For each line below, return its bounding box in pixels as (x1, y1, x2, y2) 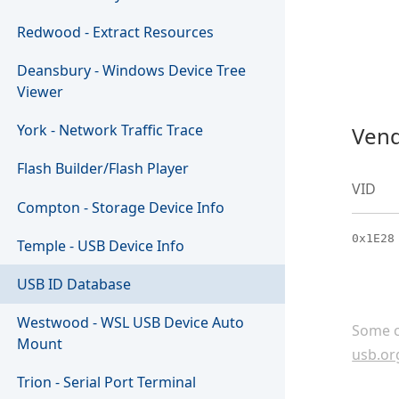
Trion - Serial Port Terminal (17, 372, 197, 393)
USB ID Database (17, 274, 132, 295)
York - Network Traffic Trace (17, 120, 204, 141)
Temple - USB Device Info (17, 235, 185, 256)
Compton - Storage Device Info (17, 197, 225, 217)
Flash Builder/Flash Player (17, 159, 190, 179)
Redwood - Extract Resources (17, 21, 215, 42)
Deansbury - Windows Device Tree (17, 61, 247, 81)
